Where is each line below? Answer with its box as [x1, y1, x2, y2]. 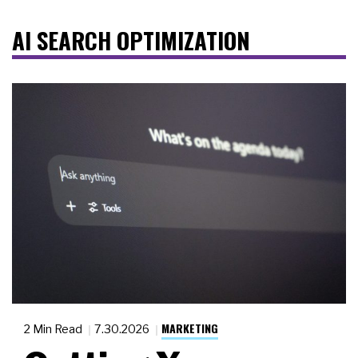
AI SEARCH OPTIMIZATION [12, 23, 250, 58]
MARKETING [161, 320, 218, 337]
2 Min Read [24, 322, 85, 336]
